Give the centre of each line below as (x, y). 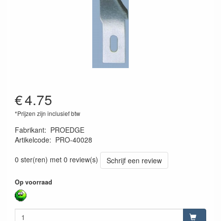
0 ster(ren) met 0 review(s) (56, 159)
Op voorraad (34, 182)
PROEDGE (67, 130)
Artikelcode (32, 140)
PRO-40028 (74, 140)
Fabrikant (30, 130)
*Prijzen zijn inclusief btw (48, 113)
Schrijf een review (134, 161)
